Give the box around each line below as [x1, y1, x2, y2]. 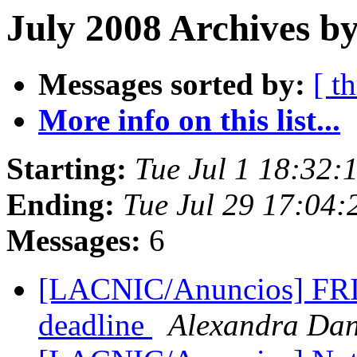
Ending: [6, 187, 115, 222]
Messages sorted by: [38, 67, 305, 102]
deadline [38, 308, 152, 343]
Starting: [6, 151, 127, 186]
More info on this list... [38, 103, 340, 138]
